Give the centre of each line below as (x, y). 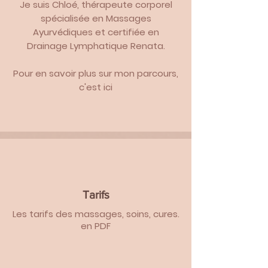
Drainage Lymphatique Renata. (96, 46)
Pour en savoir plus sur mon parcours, (96, 73)
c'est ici (96, 87)
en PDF (96, 226)
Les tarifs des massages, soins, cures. (96, 214)
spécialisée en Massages (96, 18)
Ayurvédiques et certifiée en (96, 32)
